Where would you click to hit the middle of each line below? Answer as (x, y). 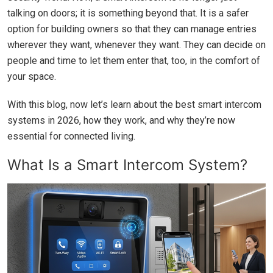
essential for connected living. (71, 136)
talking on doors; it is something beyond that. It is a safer (128, 13)
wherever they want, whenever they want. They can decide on (136, 44)
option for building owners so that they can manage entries (132, 29)
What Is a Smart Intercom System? (127, 165)
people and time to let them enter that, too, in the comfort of (134, 60)
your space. (32, 76)
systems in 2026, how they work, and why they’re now (121, 120)
